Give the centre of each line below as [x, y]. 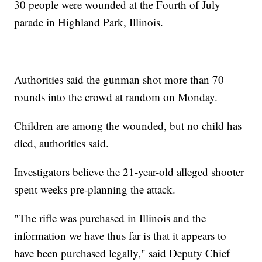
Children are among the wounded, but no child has [128, 126]
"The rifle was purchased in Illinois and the [110, 218]
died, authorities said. [62, 143]
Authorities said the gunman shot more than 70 [119, 80]
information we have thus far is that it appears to [120, 236]
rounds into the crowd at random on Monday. [116, 97]
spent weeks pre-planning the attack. [95, 189]
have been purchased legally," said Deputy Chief [122, 253]
